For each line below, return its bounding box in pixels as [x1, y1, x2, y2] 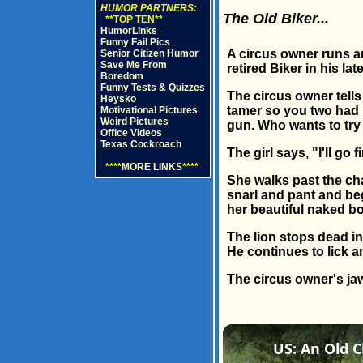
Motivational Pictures [100, 105, 198, 116]
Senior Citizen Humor [100, 48, 199, 59]
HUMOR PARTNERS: [100, 2, 197, 14]
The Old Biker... [222, 10, 329, 27]
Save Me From [100, 59, 167, 70]
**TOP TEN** [100, 14, 163, 25]
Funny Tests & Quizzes [100, 82, 205, 93]
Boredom [100, 70, 143, 82]
